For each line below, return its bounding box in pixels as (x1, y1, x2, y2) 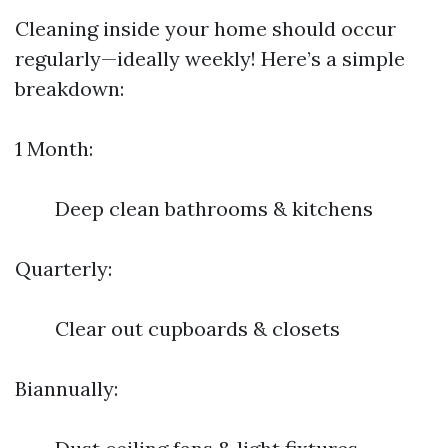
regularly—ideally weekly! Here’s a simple (15, 46, 405, 71)
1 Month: (15, 136, 93, 161)
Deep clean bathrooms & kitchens (55, 196, 373, 221)
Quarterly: (15, 256, 112, 281)
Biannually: (15, 376, 118, 401)
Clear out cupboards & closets (55, 316, 340, 341)
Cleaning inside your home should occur (15, 16, 396, 41)
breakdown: (15, 76, 124, 101)
